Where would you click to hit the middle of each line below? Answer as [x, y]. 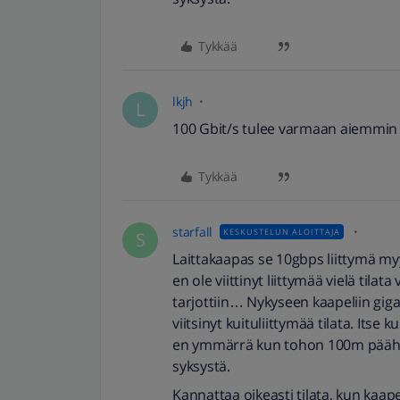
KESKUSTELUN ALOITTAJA [282, 232]
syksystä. [201, 366]
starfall [192, 232]
